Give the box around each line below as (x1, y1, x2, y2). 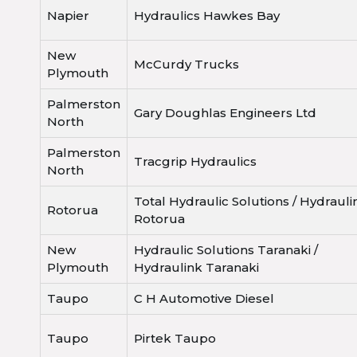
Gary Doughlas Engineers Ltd (134, 105, 316, 121)
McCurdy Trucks (134, 57, 239, 73)
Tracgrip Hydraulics (134, 154, 257, 170)
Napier (47, 8, 89, 24)
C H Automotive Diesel (134, 291, 274, 307)
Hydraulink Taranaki (134, 260, 259, 276)
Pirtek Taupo (134, 331, 216, 347)
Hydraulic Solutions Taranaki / (134, 242, 318, 258)
